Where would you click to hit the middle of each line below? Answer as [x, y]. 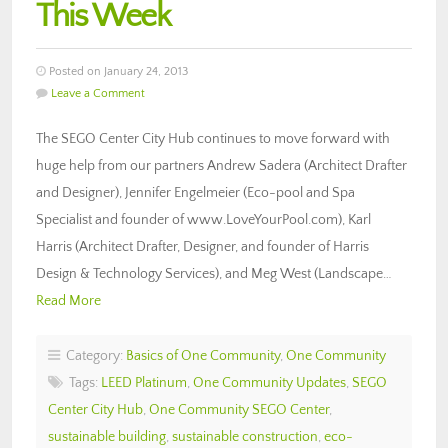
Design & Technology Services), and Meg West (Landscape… [214, 273]
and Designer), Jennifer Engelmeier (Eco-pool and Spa [195, 192]
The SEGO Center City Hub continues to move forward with [213, 138]
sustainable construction [245, 436]
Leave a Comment [98, 93]
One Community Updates [269, 382]
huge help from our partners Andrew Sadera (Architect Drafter [221, 165]
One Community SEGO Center [239, 409]
